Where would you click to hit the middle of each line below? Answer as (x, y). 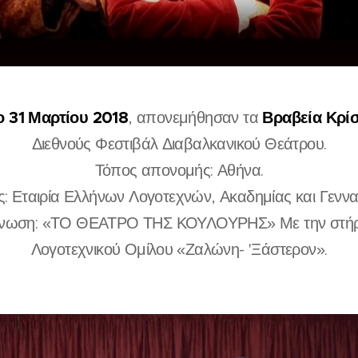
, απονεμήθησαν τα (193, 118)
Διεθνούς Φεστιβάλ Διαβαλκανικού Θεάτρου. (179, 145)
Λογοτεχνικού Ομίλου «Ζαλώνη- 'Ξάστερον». (179, 250)
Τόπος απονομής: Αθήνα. (179, 171)
